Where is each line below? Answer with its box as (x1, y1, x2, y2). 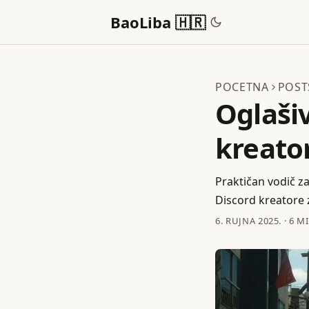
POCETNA (215, 79, 269, 94)
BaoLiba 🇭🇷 (110, 12, 206, 32)
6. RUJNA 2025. (215, 215, 282, 227)
